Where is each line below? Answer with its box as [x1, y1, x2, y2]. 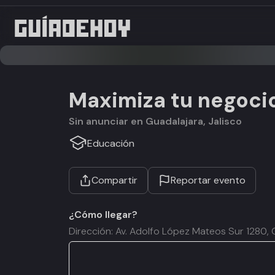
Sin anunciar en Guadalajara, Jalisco [75, 115, 242, 128]
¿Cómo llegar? [69, 208, 137, 221]
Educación [87, 136, 134, 150]
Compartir [91, 174, 137, 187]
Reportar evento [171, 174, 246, 187]
